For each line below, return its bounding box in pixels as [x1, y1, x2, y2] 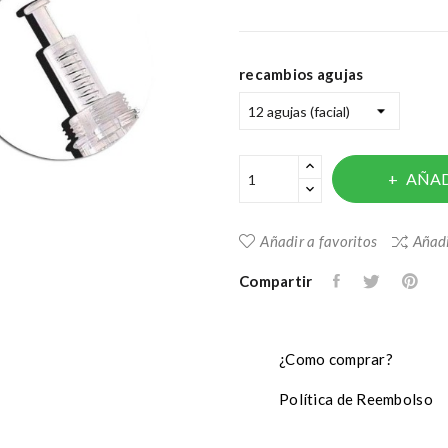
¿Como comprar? [279, 350, 393, 368]
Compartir [239, 272, 313, 290]
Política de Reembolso [279, 390, 433, 408]
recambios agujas [239, 65, 364, 83]
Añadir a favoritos [260, 232, 378, 250]
